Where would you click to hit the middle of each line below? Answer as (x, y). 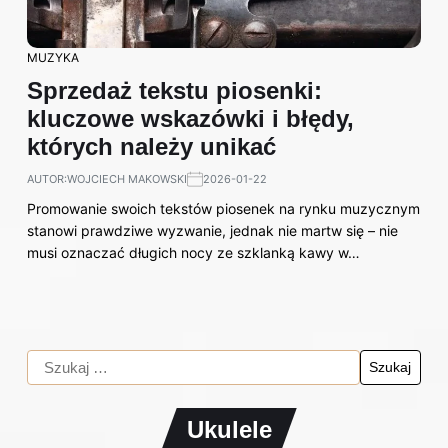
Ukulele (229, 429)
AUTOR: (47, 179)
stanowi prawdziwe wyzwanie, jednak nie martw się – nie (212, 231)
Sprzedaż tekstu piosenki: (174, 91)
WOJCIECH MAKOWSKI (127, 179)
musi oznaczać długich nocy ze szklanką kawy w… (193, 253)
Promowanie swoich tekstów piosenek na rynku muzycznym (223, 209)
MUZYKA (53, 58)
